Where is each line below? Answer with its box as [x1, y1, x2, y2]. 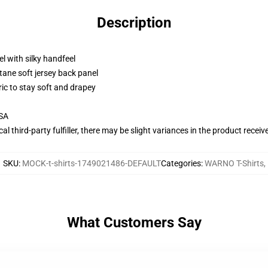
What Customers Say [66, 214, 202, 231]
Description [97, 14, 171, 31]
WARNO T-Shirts [204, 159, 264, 168]
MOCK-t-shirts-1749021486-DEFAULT [22, 159, 161, 168]
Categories [160, 159, 201, 168]
